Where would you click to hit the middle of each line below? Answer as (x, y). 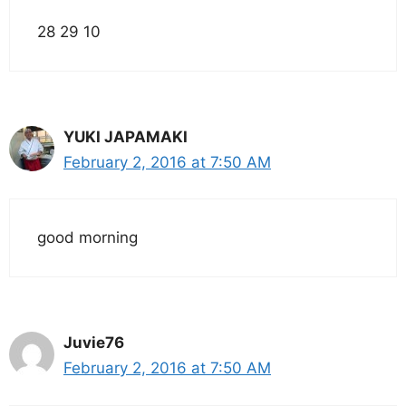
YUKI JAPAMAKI (126, 136)
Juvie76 (94, 343)
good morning (87, 237)
